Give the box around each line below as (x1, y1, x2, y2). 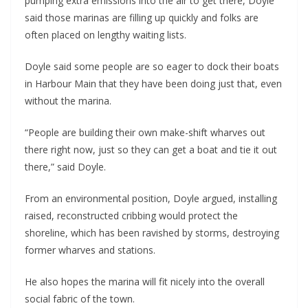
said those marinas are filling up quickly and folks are (25, 11, 258, 25)
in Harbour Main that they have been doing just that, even (25, 77, 282, 91)
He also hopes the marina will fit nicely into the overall (25, 275, 265, 289)
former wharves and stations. (25, 243, 155, 257)
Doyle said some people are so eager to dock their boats (25, 60, 279, 74)
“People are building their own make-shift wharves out (25, 126, 265, 140)
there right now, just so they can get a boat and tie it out (25, 143, 277, 157)
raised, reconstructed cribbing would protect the (25, 209, 238, 223)
